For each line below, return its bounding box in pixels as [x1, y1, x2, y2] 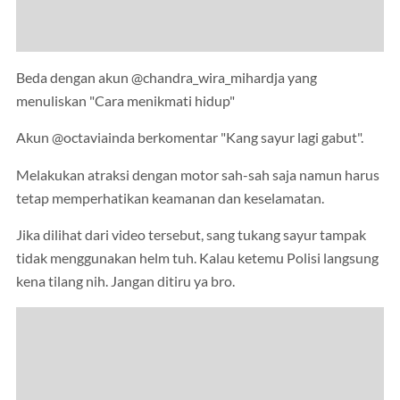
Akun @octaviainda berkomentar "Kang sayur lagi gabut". [16, 129, 363, 146]
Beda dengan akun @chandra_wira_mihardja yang [16, 69, 317, 86]
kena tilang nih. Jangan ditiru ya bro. [16, 273, 235, 290]
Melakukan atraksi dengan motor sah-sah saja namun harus [16, 166, 379, 183]
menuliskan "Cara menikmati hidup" [16, 92, 235, 109]
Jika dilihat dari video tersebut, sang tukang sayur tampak [16, 227, 366, 244]
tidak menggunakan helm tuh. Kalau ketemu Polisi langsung [16, 250, 379, 267]
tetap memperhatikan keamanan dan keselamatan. [16, 189, 324, 206]
